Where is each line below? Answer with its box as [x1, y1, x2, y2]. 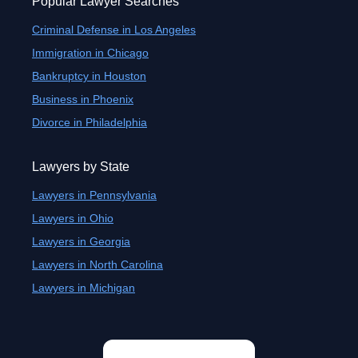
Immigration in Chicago [32, 46, 149, 59]
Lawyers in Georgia [32, 235, 130, 248]
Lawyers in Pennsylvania [32, 189, 157, 201]
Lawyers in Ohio [32, 212, 113, 225]
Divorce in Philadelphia [32, 116, 147, 129]
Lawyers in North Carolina [32, 258, 163, 271]
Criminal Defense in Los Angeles [32, 23, 196, 36]
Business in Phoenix [32, 93, 133, 105]
